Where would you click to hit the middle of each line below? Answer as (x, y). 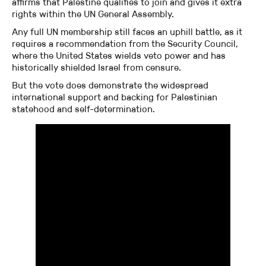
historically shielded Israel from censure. (96, 67)
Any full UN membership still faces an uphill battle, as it (127, 31)
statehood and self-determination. (85, 109)
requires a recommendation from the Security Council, (125, 43)
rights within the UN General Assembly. (93, 14)
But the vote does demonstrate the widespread (110, 85)
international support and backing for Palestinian (115, 97)
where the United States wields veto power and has (119, 55)
